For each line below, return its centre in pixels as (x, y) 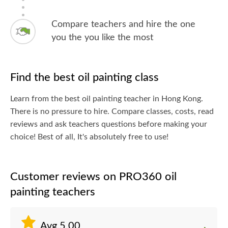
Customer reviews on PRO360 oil (93, 177)
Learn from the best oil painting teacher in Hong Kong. (107, 99)
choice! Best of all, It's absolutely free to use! (89, 137)
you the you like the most (103, 38)
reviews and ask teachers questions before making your (109, 124)
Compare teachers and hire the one (124, 24)
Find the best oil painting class (84, 77)
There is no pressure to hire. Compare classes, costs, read (112, 111)
